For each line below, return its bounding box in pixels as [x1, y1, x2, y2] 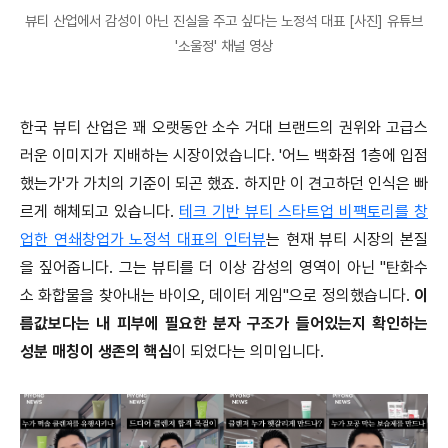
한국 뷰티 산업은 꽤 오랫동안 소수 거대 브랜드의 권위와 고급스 [20, 118, 428, 138]
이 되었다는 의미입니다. [172, 342, 324, 362]
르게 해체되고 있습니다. [20, 202, 179, 222]
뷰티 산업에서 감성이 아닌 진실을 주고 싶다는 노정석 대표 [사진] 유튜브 [25, 12, 423, 30]
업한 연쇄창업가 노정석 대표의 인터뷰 [20, 230, 266, 250]
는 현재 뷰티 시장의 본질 [266, 230, 428, 250]
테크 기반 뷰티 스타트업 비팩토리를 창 [179, 202, 428, 222]
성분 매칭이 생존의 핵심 [20, 342, 172, 362]
